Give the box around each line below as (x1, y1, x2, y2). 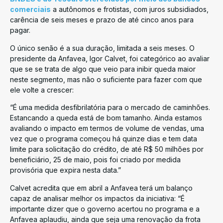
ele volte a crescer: (10, 85, 76, 94)
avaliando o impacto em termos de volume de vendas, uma (10, 124, 204, 133)
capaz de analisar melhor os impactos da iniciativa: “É (10, 194, 185, 203)
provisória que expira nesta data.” (10, 166, 121, 175)
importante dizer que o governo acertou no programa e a (10, 204, 200, 213)
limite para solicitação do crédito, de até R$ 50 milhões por (10, 145, 204, 154)
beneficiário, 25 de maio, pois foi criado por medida (10, 155, 181, 164)
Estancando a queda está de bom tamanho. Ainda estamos (10, 113, 202, 122)
